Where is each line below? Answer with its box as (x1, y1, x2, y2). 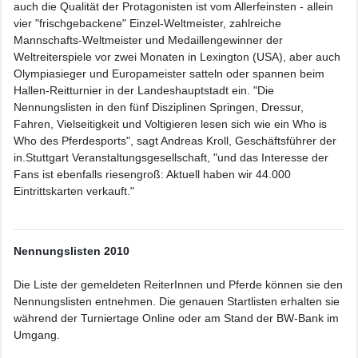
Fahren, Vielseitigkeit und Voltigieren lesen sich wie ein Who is (14, 117, 327, 130)
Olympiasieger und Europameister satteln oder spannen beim (14, 67, 324, 80)
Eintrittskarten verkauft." (14, 185, 134, 197)
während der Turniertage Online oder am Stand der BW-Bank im (14, 312, 339, 324)
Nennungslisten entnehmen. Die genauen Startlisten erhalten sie (14, 295, 340, 308)
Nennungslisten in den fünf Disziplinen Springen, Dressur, (14, 101, 304, 113)
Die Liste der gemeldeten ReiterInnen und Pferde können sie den (14, 278, 343, 291)
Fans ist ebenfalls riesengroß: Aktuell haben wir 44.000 (14, 168, 291, 181)
